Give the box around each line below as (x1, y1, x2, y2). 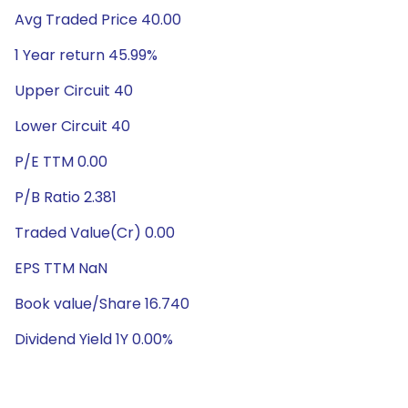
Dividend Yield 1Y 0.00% (15, 329, 173, 350)
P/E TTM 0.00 (15, 151, 107, 172)
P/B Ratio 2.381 (15, 187, 117, 208)
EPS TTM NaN (15, 258, 107, 279)
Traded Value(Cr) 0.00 (15, 222, 175, 243)
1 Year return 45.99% (15, 45, 158, 66)
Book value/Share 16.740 (15, 293, 189, 314)
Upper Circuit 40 (15, 80, 133, 101)
